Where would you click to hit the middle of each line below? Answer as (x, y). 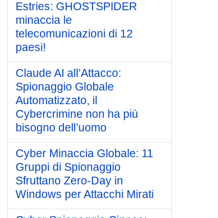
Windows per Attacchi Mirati (85, 194)
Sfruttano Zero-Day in (69, 181)
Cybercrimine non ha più (77, 114)
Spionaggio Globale (65, 87)
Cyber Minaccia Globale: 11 (84, 153)
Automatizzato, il (56, 100)
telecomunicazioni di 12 (74, 34)
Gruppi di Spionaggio (68, 167)
